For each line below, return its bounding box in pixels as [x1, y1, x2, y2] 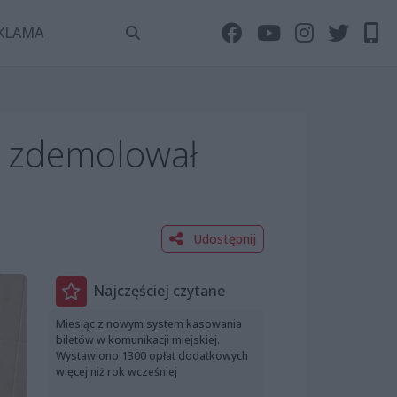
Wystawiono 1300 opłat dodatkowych [56, 347, 248, 363]
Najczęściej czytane [93, 281, 225, 301]
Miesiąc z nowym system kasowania [56, 315, 242, 331]
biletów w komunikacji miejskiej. [56, 331, 220, 347]
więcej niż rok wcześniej [56, 363, 177, 379]
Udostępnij [190, 230, 256, 247]
